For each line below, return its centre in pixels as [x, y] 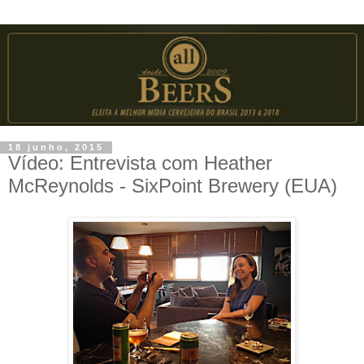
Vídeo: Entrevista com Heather [140, 163]
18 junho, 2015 [56, 147]
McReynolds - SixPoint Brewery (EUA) [173, 186]
